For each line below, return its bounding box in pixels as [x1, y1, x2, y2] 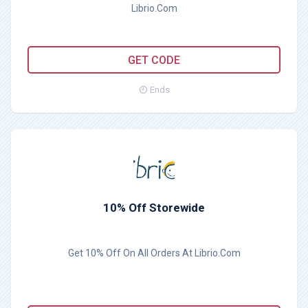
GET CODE [128, 54, 180, 67]
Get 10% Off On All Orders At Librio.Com [67, 247, 241, 258]
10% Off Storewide [103, 201, 205, 214]
